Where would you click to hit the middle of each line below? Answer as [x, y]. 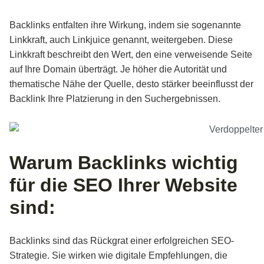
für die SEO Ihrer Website [123, 185]
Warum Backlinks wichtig [124, 162]
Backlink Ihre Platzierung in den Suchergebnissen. [115, 99]
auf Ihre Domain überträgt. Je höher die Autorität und [118, 70]
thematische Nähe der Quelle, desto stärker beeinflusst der [131, 84]
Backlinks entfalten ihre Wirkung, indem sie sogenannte [125, 25]
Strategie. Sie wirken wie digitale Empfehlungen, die [118, 255]
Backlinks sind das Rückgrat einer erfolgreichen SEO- [122, 240]
